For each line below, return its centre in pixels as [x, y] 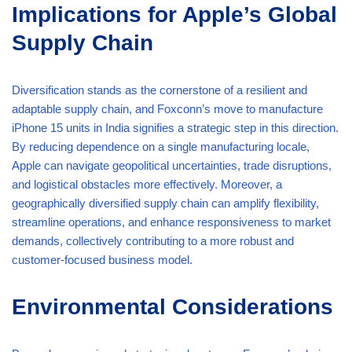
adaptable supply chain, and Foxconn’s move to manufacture [167, 108]
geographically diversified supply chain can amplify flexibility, [165, 203]
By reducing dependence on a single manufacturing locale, [161, 146]
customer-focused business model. [102, 259]
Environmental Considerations [172, 306]
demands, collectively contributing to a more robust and [153, 240]
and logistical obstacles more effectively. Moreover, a [147, 184]
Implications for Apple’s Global [174, 14]
